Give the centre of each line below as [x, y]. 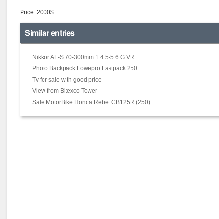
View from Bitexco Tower [65, 91]
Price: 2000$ [37, 12]
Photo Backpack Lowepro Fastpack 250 [85, 68]
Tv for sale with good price [67, 80]
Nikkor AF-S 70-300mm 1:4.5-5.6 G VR [83, 57]
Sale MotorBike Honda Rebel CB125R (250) [91, 102]
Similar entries [50, 33]
